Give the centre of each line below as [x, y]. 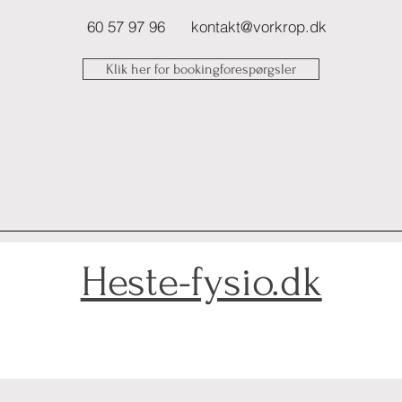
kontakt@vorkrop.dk [259, 27]
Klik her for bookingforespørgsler [201, 69]
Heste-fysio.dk [201, 282]
